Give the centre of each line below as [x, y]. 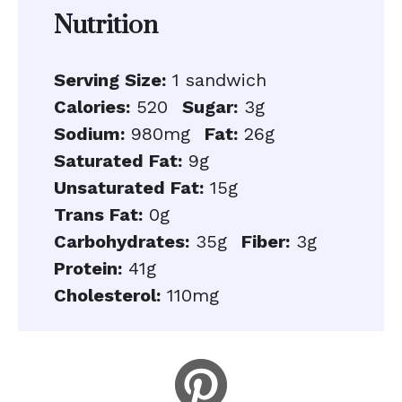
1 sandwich [219, 80]
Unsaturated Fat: [129, 188]
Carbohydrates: [122, 241]
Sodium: [89, 134]
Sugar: [210, 107]
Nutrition [106, 26]
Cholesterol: [107, 295]
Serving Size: [110, 80]
